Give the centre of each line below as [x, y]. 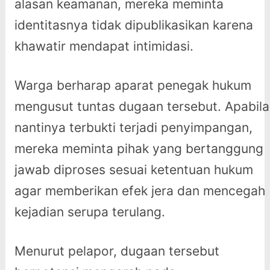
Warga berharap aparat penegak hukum [133, 86]
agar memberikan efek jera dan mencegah [140, 191]
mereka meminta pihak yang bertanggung [139, 149]
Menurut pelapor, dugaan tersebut [117, 251]
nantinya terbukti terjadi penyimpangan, [133, 128]
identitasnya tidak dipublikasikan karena [133, 25]
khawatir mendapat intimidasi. [104, 46]
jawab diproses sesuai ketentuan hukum [133, 170]
